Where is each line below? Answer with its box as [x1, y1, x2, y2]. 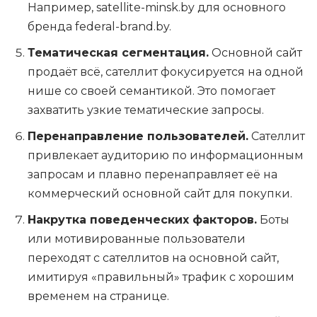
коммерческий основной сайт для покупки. [28, 187, 292, 201]
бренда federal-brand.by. [28, 20, 171, 34]
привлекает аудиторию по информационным [28, 149, 304, 163]
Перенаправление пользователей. [28, 129, 248, 144]
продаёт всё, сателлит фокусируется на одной [28, 65, 304, 79]
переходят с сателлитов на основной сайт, [28, 251, 279, 265]
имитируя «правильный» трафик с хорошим [28, 270, 294, 284]
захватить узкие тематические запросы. [28, 103, 264, 117]
